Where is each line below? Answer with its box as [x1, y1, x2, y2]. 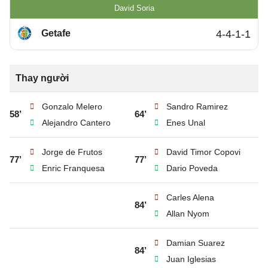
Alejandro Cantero [42, 118, 111, 127]
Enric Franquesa [42, 163, 105, 173]
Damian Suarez [166, 238, 225, 248]
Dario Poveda [166, 163, 218, 173]
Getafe [41, 28, 71, 38]
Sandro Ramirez [166, 102, 228, 111]
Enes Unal [166, 118, 205, 127]
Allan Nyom [166, 209, 209, 218]
